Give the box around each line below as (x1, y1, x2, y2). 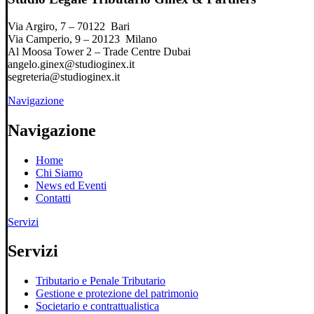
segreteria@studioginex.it (8, 70, 120, 83)
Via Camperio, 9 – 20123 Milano (8, 32, 157, 45)
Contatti (36, 191, 71, 204)
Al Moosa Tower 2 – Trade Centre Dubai (8, 45, 191, 57)
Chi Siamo (36, 166, 83, 179)
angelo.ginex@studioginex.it (8, 57, 135, 70)
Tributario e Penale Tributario (36, 275, 165, 287)
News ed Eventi (36, 179, 107, 191)
